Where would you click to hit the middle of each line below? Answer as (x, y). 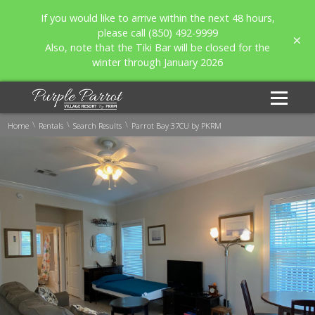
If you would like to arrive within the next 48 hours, (157, 18)
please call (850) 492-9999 (157, 33)
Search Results (98, 125)
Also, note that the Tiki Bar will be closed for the (157, 47)
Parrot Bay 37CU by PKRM (177, 125)
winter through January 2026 (157, 62)
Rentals (51, 125)
